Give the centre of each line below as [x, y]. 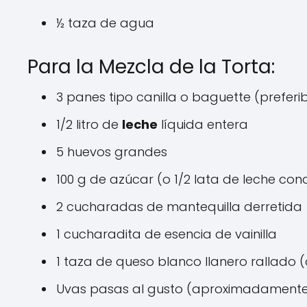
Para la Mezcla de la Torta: [151, 67]
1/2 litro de [89, 124]
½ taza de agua [105, 23]
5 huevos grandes [112, 152]
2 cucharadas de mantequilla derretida [179, 207]
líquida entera [203, 124]
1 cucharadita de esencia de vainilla [167, 234]
